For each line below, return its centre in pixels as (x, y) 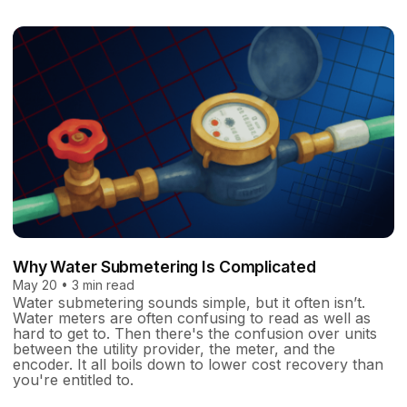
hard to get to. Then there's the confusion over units (195, 333)
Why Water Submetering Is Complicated (164, 266)
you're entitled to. (73, 379)
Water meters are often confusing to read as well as (192, 318)
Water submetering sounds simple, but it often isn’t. (189, 302)
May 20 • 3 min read (74, 284)
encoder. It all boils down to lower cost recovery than (198, 364)
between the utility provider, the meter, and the (174, 348)
